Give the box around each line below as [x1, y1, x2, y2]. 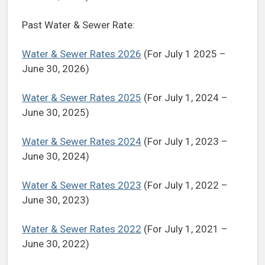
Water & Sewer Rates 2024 [22, 135, 141, 148]
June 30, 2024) [22, 150, 89, 163]
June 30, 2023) [22, 194, 89, 206]
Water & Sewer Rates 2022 [22, 223, 141, 235]
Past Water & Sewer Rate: [22, 19, 135, 31]
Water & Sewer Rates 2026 [22, 48, 141, 60]
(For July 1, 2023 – [141, 135, 228, 148]
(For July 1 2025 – [141, 48, 226, 60]
